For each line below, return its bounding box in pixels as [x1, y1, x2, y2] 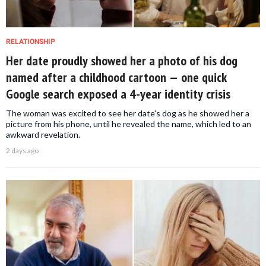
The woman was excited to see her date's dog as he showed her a [6, 107, 249, 118]
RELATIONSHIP [6, 37, 55, 46]
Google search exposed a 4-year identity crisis [6, 85, 230, 102]
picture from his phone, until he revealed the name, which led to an [6, 118, 251, 129]
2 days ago [6, 145, 39, 155]
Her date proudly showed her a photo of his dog [6, 52, 237, 69]
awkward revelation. [6, 129, 80, 140]
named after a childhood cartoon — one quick [6, 68, 227, 85]
